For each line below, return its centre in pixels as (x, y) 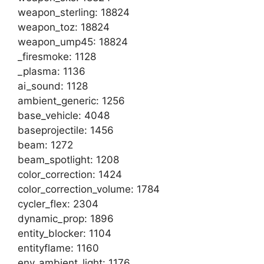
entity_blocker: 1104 (65, 233)
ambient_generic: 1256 (71, 101)
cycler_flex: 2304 (58, 204)
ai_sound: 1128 (53, 86)
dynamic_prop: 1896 (66, 219)
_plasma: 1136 (52, 71)
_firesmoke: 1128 (57, 57)
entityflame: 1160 (58, 248)
